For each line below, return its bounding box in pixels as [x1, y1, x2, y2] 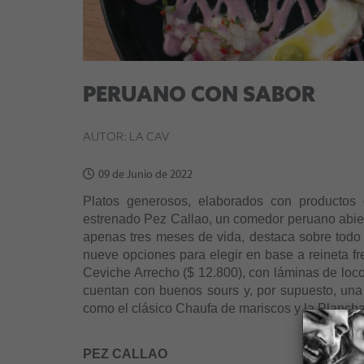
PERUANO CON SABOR [83, 84, 315, 108]
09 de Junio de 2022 [98, 168, 193, 181]
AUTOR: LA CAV [83, 131, 169, 145]
